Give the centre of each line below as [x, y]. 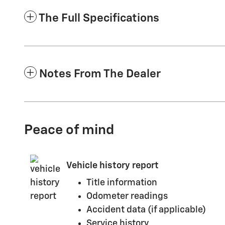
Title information [122, 183]
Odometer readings [127, 197]
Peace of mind [69, 131]
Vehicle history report [113, 165]
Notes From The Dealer [100, 74]
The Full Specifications [99, 19]
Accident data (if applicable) [146, 210]
